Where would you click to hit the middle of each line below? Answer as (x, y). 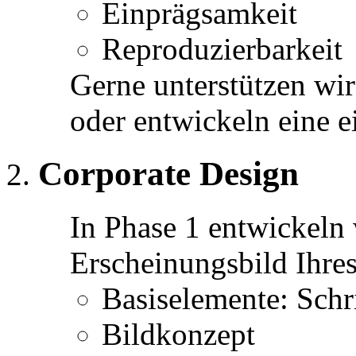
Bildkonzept (178, 334)
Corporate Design (168, 173)
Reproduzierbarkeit (222, 48)
